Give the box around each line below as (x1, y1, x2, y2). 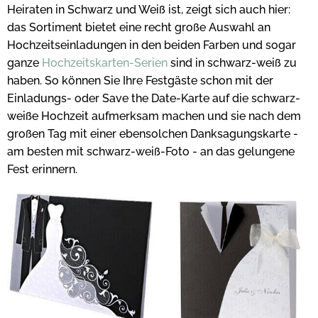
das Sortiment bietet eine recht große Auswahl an (7, 21, 270, 35)
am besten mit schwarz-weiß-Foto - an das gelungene (7, 145, 295, 159)
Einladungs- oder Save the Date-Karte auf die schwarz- (7, 92, 300, 106)
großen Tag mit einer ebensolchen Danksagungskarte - (7, 127, 298, 141)
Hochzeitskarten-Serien (42, 56, 168, 70)
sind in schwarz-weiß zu (168, 56, 297, 70)
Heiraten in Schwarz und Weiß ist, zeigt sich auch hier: (7, 3, 290, 17)
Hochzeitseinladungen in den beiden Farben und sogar (7, 38, 296, 53)
